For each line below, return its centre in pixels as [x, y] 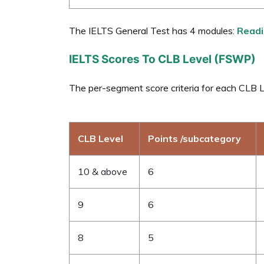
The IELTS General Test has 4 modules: [153, 30]
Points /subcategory [194, 138]
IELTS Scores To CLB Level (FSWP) [162, 59]
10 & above [103, 171]
